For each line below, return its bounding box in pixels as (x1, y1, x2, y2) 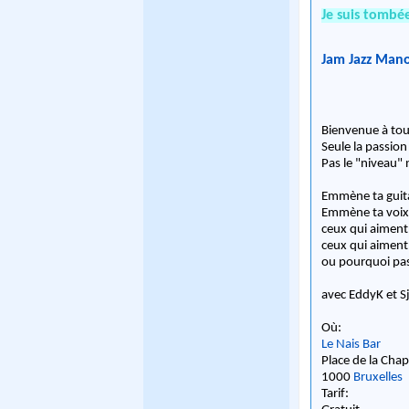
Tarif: (321, 387, 350, 402)
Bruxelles (353, 371, 404, 385)
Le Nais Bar (321, 338, 382, 352)
